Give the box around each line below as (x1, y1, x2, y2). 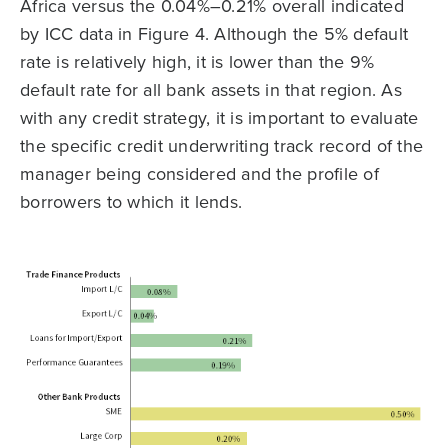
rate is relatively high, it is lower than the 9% (20, 48, 374, 74)
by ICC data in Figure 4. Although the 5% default (20, 20, 408, 46)
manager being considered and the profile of (20, 160, 379, 186)
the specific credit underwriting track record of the (20, 132, 423, 158)
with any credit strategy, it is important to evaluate (20, 104, 419, 130)
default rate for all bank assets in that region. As (20, 76, 402, 102)
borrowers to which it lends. (20, 188, 242, 214)
